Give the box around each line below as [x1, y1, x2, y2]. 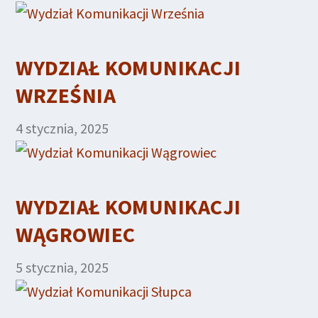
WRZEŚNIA [16, 81, 116, 109]
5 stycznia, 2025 [16, 258, 109, 276]
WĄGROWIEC [16, 220, 136, 248]
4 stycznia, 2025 [16, 119, 109, 137]
